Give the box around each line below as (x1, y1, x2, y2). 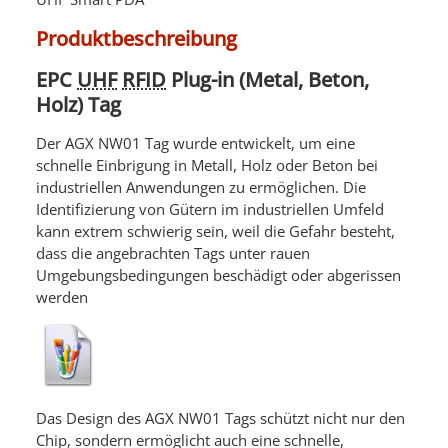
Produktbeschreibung (36, 25, 237, 53)
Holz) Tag (36, 91, 121, 119)
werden (36, 287, 88, 308)
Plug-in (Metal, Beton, (166, 66, 369, 94)
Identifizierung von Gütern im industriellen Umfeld (36, 199, 384, 220)
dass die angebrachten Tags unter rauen (36, 243, 310, 264)
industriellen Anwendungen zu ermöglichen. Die (36, 177, 366, 198)
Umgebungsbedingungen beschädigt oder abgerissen (36, 265, 401, 286)
